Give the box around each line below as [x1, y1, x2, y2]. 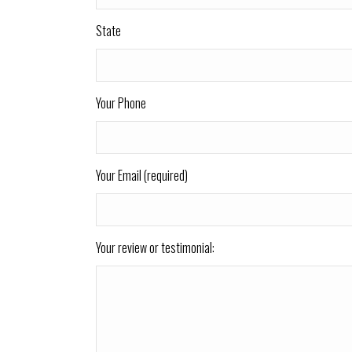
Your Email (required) [96, 166, 188, 185]
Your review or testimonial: [96, 238, 214, 257]
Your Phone [96, 93, 146, 112]
